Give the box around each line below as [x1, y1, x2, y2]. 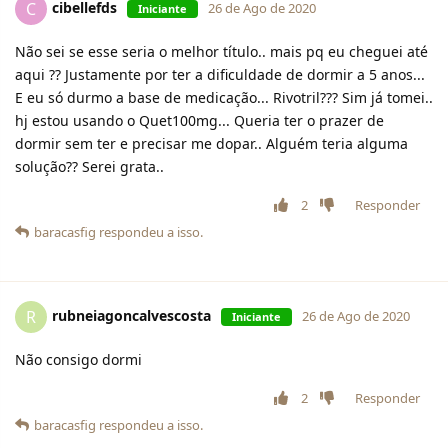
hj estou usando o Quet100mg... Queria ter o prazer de [15, 111, 384, 131]
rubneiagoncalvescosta [52, 306, 211, 326]
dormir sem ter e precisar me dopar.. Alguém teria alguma [15, 134, 408, 154]
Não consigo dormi [15, 350, 142, 370]
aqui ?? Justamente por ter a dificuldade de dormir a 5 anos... [15, 65, 425, 85]
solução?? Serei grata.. [15, 157, 164, 177]
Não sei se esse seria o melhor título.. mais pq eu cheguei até [15, 42, 428, 62]
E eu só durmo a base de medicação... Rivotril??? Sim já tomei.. [15, 88, 433, 108]
